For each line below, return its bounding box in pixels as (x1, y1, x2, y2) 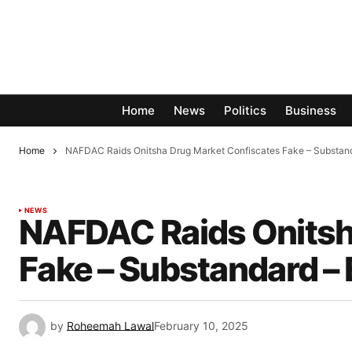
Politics (224, 103, 266, 119)
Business (285, 103, 336, 119)
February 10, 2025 (154, 319, 248, 333)
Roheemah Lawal (67, 319, 154, 333)
